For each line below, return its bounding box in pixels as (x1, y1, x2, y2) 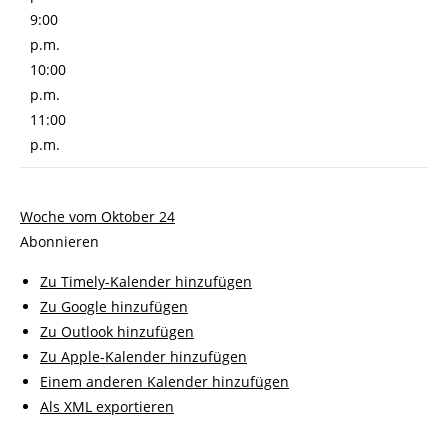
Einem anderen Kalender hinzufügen (40, 372, 289, 392)
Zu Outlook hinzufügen (40, 322, 194, 342)
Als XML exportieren (40, 397, 174, 417)
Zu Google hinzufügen (40, 297, 188, 317)
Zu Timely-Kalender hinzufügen (40, 272, 252, 292)
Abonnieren (20, 232, 99, 252)
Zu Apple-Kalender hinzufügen (40, 347, 247, 367)
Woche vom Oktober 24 (20, 207, 175, 227)
